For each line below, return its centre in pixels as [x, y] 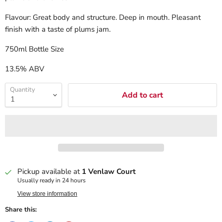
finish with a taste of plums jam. [58, 29]
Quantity [23, 90]
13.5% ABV [25, 69]
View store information [47, 194]
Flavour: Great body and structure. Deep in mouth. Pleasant [103, 17]
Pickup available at [50, 172]
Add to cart [142, 95]
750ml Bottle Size [34, 49]
